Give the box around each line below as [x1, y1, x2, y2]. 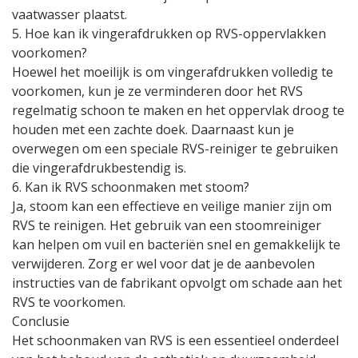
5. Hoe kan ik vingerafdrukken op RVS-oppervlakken [12, 25, 326, 42]
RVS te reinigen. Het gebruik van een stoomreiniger [12, 217, 321, 234]
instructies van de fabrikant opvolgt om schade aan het [12, 274, 342, 292]
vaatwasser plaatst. [12, 6, 127, 23]
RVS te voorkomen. [12, 293, 125, 311]
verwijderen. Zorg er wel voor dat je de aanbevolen [12, 255, 315, 272]
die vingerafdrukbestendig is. [12, 159, 186, 177]
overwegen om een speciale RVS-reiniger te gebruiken [12, 140, 338, 157]
